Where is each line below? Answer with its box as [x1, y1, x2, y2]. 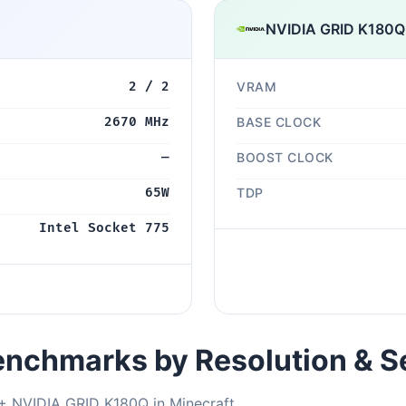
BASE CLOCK [237, 114, 321, 130]
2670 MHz [104, 114, 169, 130]
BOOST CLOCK [237, 150, 333, 165]
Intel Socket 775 [39, 220, 169, 236]
